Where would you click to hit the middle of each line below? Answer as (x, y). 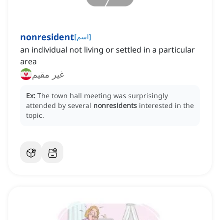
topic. (35, 115)
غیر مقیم (48, 74)
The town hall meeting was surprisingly (103, 96)
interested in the (166, 106)
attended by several (60, 106)
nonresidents (115, 106)
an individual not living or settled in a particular (108, 50)
